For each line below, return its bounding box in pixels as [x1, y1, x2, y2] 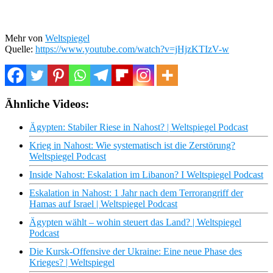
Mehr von [5, 32, 45, 43]
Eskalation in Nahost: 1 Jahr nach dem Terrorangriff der [29, 188, 243, 199]
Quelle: [5, 43, 35, 54]
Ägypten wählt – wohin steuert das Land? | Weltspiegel [29, 217, 241, 228]
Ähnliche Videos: [5, 97, 89, 110]
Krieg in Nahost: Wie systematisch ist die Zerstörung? [29, 140, 235, 151]
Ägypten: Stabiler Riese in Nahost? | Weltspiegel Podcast [29, 122, 248, 133]
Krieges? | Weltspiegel [29, 257, 115, 268]
